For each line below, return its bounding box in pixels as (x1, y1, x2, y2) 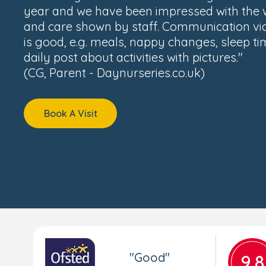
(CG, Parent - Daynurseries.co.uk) (24, 65, 205, 80)
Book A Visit (43, 107, 97, 119)
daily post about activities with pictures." (24, 50, 243, 65)
